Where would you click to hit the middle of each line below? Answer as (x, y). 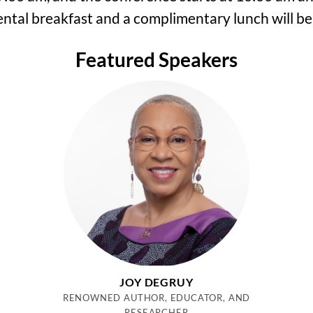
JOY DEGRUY (156, 282)
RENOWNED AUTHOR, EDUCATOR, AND (156, 298)
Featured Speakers (156, 60)
